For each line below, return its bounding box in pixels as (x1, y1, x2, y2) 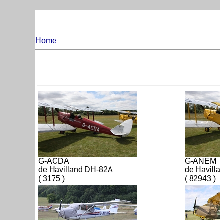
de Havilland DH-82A (38, 165, 113, 174)
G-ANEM (185, 156, 216, 165)
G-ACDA (38, 156, 69, 165)
